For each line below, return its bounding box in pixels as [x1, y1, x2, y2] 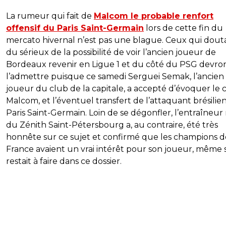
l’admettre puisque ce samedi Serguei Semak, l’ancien [6, 72, 224, 82]
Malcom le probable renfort [94, 11, 213, 21]
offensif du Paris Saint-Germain [6, 23, 144, 33]
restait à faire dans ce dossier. [6, 156, 122, 166]
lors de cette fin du [144, 23, 223, 33]
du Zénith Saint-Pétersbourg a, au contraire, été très [6, 120, 218, 130]
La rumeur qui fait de [6, 11, 94, 21]
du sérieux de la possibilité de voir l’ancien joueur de [6, 47, 216, 58]
